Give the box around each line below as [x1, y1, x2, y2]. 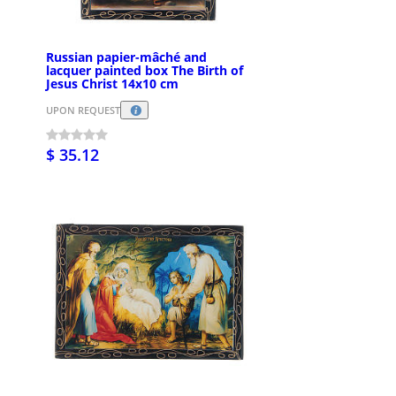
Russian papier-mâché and [46, 48, 207, 65]
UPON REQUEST [46, 103, 120, 118]
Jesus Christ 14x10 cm [46, 74, 179, 92]
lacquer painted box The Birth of [46, 61, 243, 79]
